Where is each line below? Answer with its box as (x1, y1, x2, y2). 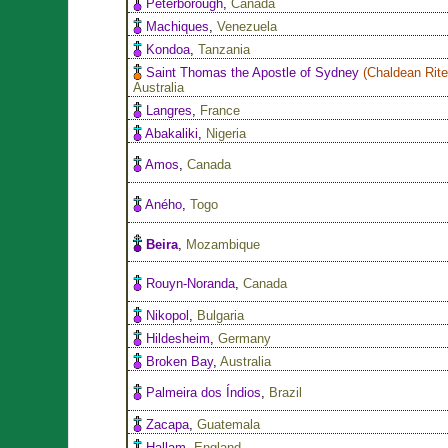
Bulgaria (197, 307, 245, 323)
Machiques (146, 18, 210, 34)
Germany (218, 330, 272, 346)
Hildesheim (146, 330, 211, 346)
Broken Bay (146, 353, 214, 369)
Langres (146, 102, 193, 118)
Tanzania (198, 41, 251, 57)
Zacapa (146, 416, 190, 432)
